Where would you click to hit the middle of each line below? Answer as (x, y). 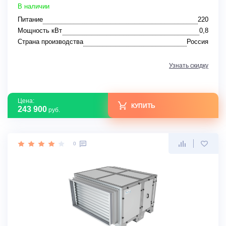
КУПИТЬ (143, 106)
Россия (197, 42)
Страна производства (50, 42)
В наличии (34, 7)
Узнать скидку (189, 66)
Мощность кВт (40, 31)
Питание (30, 20)
